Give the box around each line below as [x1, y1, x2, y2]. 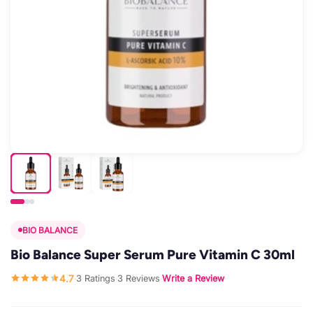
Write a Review [162, 273, 224, 284]
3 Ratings [76, 273, 115, 284]
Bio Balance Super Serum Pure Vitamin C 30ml [10, 246, 295, 263]
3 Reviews [117, 273, 160, 284]
